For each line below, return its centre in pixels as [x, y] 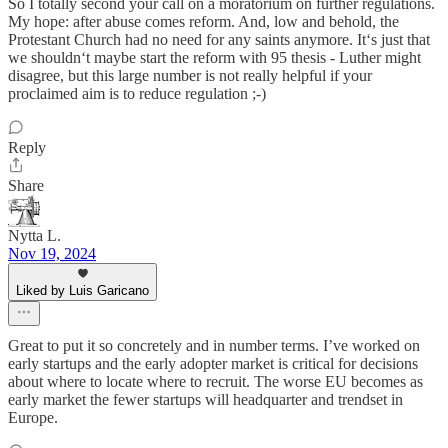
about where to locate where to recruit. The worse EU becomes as [215, 381]
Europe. [33, 417]
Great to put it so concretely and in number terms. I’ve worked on [214, 345]
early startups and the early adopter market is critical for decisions [213, 363]
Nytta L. [34, 235]
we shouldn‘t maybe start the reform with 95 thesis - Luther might [214, 57]
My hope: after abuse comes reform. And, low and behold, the [203, 21]
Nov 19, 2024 [52, 253]
